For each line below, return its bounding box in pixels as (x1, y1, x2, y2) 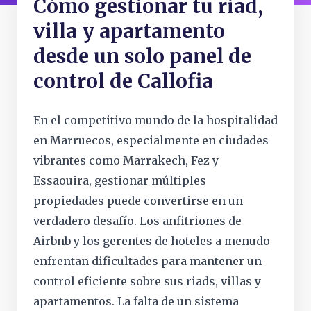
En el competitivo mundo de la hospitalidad (33, 113, 278, 127)
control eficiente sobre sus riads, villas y (33, 274, 261, 288)
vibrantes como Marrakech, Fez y (33, 153, 219, 167)
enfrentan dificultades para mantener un (33, 254, 262, 268)
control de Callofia (33, 69, 213, 94)
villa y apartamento (33, 19, 225, 44)
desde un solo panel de (33, 44, 251, 69)
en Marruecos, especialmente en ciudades (33, 133, 269, 147)
